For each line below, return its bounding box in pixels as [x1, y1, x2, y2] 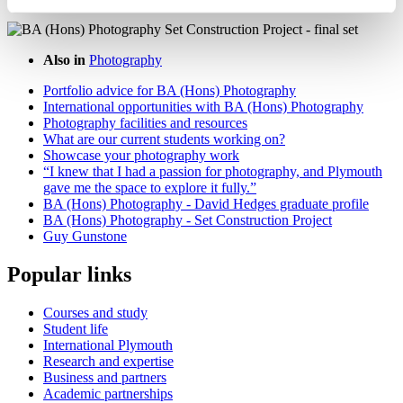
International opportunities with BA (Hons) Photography [43, 99, 363, 115]
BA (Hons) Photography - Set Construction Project [43, 212, 332, 228]
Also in [43, 52, 89, 68]
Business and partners [43, 369, 166, 385]
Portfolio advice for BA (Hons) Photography [43, 83, 296, 99]
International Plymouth [43, 336, 173, 353]
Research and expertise [43, 353, 174, 369]
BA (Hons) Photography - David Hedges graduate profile [43, 196, 369, 212]
